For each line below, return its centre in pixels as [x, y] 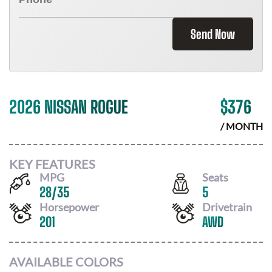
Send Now [213, 34]
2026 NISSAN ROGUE [69, 107]
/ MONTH [242, 126]
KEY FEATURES [52, 164]
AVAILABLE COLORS [66, 262]
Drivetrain [227, 207]
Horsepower [69, 207]
